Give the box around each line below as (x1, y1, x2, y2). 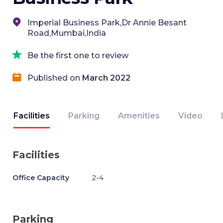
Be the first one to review (27, 51, 128, 60)
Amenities (118, 111, 160, 120)
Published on (27, 73, 82, 83)
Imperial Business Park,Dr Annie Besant (27, 18, 187, 27)
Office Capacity (12, 173, 69, 182)
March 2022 (82, 73, 130, 83)
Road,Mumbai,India (27, 28, 106, 38)
